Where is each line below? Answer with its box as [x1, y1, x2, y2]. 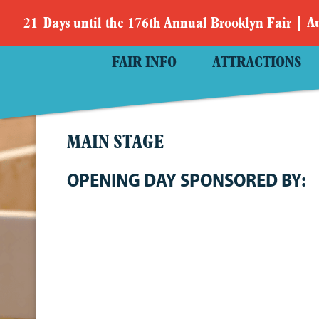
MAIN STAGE [67, 134, 164, 153]
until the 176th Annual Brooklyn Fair [73, 16, 292, 31]
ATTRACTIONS [211, 55, 302, 71]
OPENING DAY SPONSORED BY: [67, 167, 307, 192]
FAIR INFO [111, 55, 177, 71]
